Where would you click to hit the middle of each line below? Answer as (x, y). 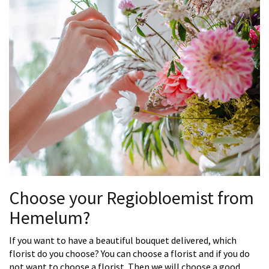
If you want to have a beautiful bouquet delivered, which (123, 240)
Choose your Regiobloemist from (131, 198)
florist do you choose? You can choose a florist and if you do (129, 254)
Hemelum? (50, 218)
